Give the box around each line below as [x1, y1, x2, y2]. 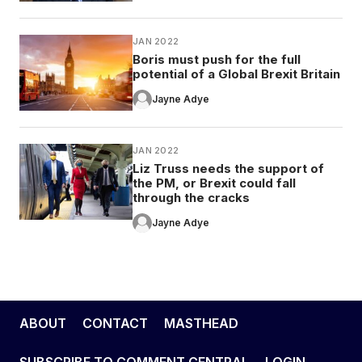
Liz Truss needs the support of [133, 160, 324, 176]
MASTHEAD [164, 314, 238, 331]
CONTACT [82, 314, 148, 331]
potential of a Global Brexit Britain [133, 65, 340, 82]
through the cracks [133, 189, 250, 205]
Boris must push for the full [133, 51, 301, 67]
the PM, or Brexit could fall [133, 175, 296, 191]
